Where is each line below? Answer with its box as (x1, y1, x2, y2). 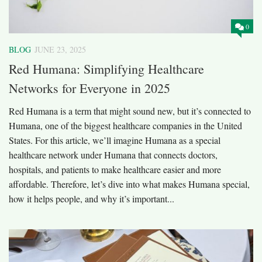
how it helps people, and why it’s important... (9, 192, 174, 205)
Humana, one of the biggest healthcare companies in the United (9, 119, 242, 132)
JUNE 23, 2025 (35, 43, 86, 55)
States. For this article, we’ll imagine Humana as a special (9, 133, 220, 146)
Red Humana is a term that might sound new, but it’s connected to (9, 104, 251, 117)
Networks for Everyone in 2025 (9, 79, 170, 96)
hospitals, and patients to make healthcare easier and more (9, 163, 221, 175)
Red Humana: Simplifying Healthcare (9, 60, 204, 77)
